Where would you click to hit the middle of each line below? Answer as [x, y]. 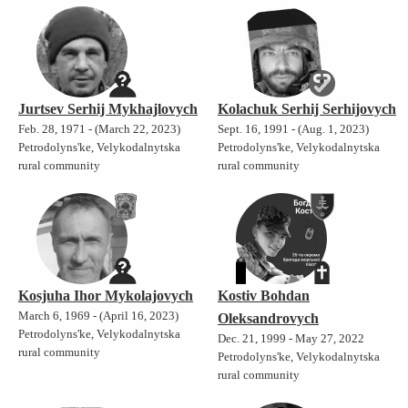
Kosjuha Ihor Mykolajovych [106, 295]
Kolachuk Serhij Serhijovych [307, 108]
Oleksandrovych [268, 318]
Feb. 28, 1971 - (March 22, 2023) [99, 129]
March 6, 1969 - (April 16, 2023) [98, 316]
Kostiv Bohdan [264, 295]
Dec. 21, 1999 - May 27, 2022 [291, 338]
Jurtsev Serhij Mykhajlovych [108, 108]
